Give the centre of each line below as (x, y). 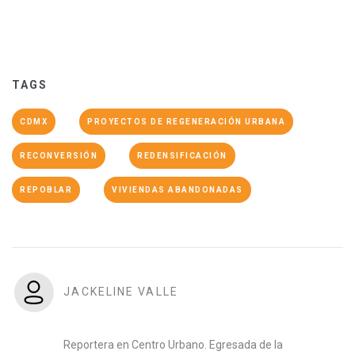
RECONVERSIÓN (59, 155)
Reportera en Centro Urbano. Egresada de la (174, 344)
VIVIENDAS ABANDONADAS (177, 189)
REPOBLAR (46, 189)
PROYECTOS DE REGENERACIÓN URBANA (186, 121)
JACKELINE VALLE (121, 291)
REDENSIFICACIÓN (182, 155)
